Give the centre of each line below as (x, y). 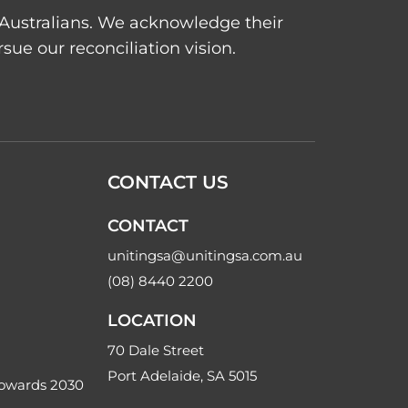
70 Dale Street (156, 351)
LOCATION (152, 321)
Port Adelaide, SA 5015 (182, 376)
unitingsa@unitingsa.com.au (205, 256)
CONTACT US (168, 183)
